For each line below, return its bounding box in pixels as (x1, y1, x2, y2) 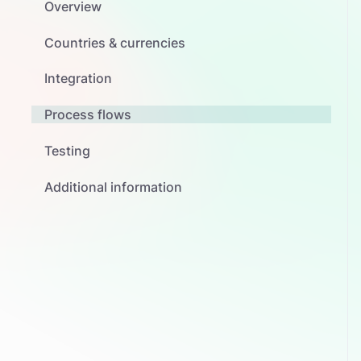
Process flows (44, 106, 132, 123)
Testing (44, 142, 91, 159)
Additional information (44, 178, 183, 195)
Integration (44, 70, 113, 87)
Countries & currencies (44, 34, 186, 51)
